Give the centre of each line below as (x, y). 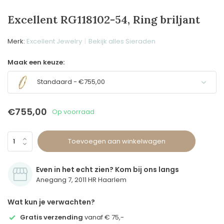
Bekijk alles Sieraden (122, 41)
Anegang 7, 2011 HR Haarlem (81, 180)
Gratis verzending (51, 217)
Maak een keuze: (36, 62)
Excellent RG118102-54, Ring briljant (104, 19)
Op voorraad (73, 111)
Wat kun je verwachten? (51, 202)
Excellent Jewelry (54, 41)
